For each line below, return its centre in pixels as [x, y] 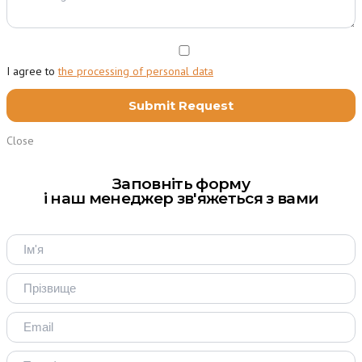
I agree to [32, 72]
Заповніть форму [181, 184]
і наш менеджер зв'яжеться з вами [181, 199]
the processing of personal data [136, 72]
